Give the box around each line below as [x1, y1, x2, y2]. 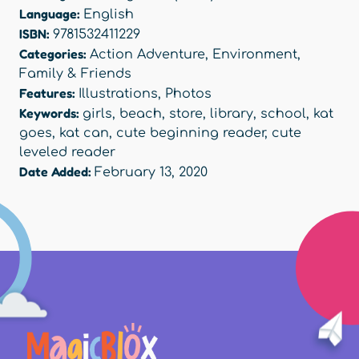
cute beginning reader [116, 126, 264, 141]
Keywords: [19, 105, 83, 122]
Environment [212, 47, 297, 63]
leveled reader [19, 145, 115, 160]
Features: [19, 85, 79, 102]
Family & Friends [19, 67, 131, 82]
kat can [59, 126, 109, 141]
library [210, 107, 253, 122]
